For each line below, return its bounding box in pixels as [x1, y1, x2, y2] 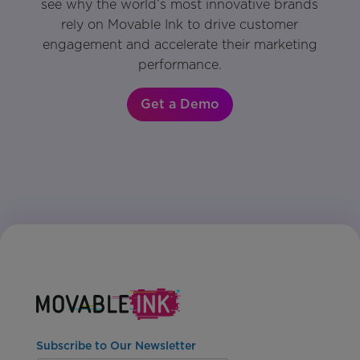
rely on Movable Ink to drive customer [61, 17, 299, 33]
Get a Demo [140, 96, 219, 112]
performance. [137, 57, 222, 73]
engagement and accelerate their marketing [42, 37, 317, 53]
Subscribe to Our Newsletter [35, 338, 196, 352]
